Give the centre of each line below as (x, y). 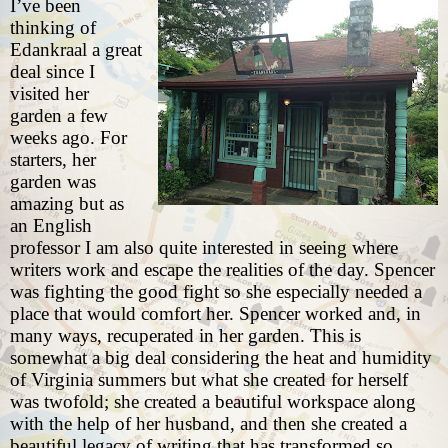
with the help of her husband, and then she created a (208, 424)
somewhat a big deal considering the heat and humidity (221, 358)
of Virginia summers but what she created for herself (209, 380)
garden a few (59, 116)
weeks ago (50, 138)
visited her (49, 94)
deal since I (52, 72)
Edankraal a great (76, 50)
